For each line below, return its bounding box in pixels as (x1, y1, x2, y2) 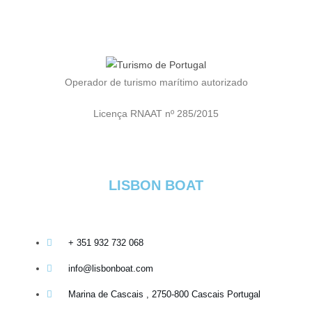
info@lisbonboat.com (68, 263, 154, 274)
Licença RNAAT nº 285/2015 (93, 107, 219, 119)
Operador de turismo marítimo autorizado (64, 76, 248, 88)
